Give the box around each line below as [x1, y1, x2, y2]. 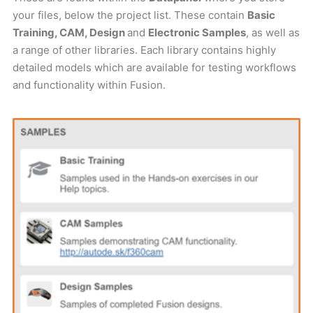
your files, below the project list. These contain [13, 8, 247, 22]
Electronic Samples [148, 26, 246, 39]
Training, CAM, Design [13, 26, 127, 39]
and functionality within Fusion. [13, 78, 166, 92]
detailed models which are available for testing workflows [13, 61, 296, 74]
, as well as [246, 26, 300, 39]
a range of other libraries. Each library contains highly [13, 43, 276, 57]
